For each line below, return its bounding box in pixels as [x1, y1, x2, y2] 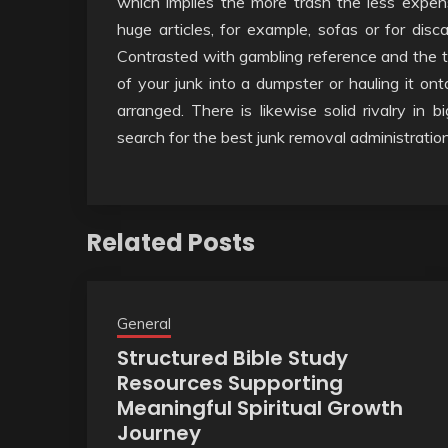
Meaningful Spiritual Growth [117, 393, 403, 422]
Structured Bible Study [117, 343, 348, 372]
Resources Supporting [117, 368, 343, 397]
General [117, 313, 171, 333]
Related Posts [87, 225, 255, 259]
